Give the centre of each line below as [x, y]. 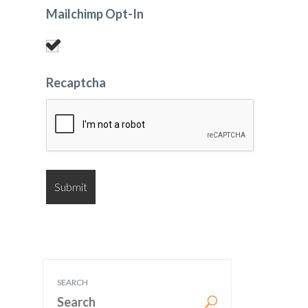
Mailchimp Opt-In [95, 14]
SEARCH [73, 282]
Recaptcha [76, 82]
